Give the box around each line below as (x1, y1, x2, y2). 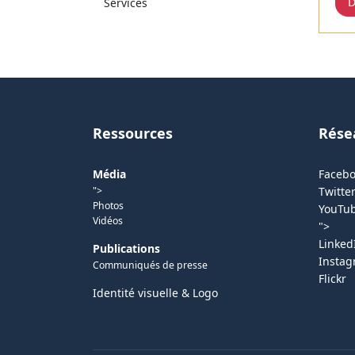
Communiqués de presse (93, 258, 208, 273)
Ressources (93, 124, 173, 143)
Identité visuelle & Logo (93, 285, 218, 301)
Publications (93, 241, 160, 257)
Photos (93, 199, 124, 213)
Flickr (319, 271, 346, 287)
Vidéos (93, 214, 123, 228)
